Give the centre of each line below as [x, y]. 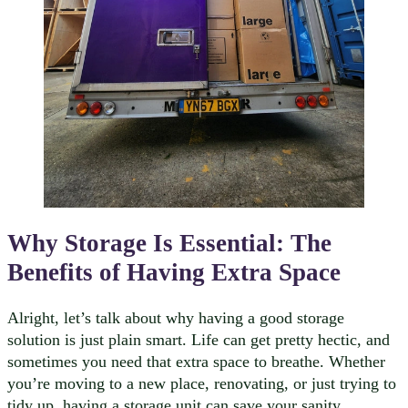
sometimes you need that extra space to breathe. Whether [196, 362]
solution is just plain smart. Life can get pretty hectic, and [199, 340]
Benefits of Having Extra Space [174, 272]
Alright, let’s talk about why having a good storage [176, 318]
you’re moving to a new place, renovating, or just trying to [202, 384]
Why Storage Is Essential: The [169, 243]
